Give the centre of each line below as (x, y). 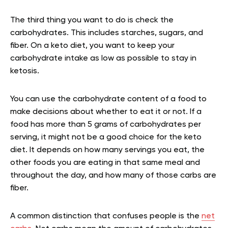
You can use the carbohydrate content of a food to (108, 99)
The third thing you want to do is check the (92, 21)
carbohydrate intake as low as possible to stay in (103, 59)
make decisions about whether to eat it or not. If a (106, 112)
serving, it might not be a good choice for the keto (106, 138)
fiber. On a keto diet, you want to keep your (92, 46)
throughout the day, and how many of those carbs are (113, 176)
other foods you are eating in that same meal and (105, 163)
